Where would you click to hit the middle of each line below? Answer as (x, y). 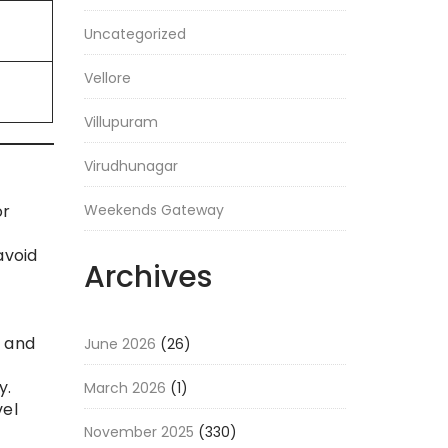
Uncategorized (134, 34)
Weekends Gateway (153, 210)
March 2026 (124, 388)
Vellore (107, 78)
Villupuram (120, 122)
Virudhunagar (130, 166)
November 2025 (138, 432)
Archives (147, 277)
